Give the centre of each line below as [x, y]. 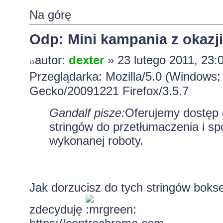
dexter [86, 60]
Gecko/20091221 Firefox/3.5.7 [109, 91]
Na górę [50, 15]
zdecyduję [57, 210]
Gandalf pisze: [87, 113]
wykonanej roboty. [96, 141]
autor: [52, 60]
